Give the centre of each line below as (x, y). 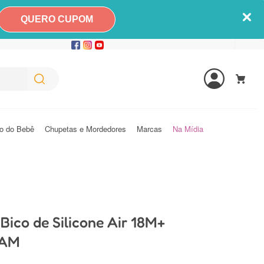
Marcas (149, 129)
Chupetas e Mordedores (85, 129)
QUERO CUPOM (57, 19)
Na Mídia (188, 129)
